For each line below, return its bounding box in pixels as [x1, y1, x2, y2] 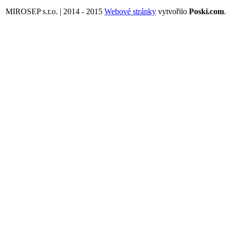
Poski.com [189, 7, 224, 16]
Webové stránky [104, 7, 156, 16]
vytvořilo [156, 7, 189, 16]
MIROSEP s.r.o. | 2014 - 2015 [6, 7, 102, 16]
